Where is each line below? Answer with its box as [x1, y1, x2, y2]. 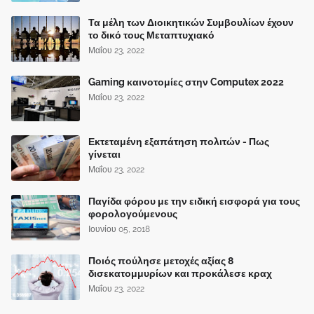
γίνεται [88, 148, 121, 160]
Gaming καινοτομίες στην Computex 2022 [88, 76, 284, 88]
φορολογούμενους [88, 207, 177, 219]
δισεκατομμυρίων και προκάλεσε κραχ [88, 267, 272, 279]
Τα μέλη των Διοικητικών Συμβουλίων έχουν [88, 16, 294, 28]
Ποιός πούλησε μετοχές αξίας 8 [88, 254, 233, 266]
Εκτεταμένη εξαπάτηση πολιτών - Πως [88, 135, 269, 147]
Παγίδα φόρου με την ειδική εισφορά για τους [88, 195, 300, 207]
